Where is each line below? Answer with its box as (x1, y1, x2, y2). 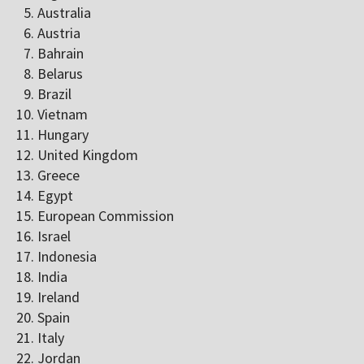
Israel (37, 227, 71, 246)
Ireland (37, 288, 80, 307)
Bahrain (37, 44, 84, 63)
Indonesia (37, 247, 97, 266)
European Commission (37, 206, 174, 226)
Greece (37, 166, 80, 185)
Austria (37, 24, 80, 43)
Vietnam (37, 105, 88, 124)
